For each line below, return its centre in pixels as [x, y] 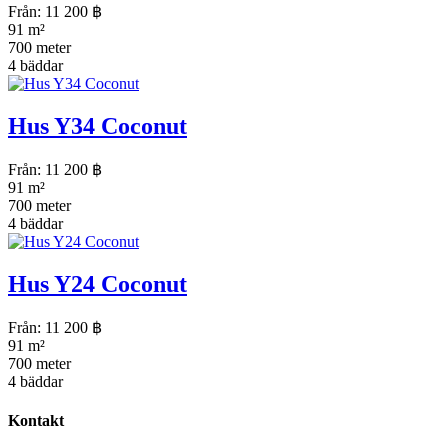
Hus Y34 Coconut [97, 126]
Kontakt [36, 421]
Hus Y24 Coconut [97, 283]
